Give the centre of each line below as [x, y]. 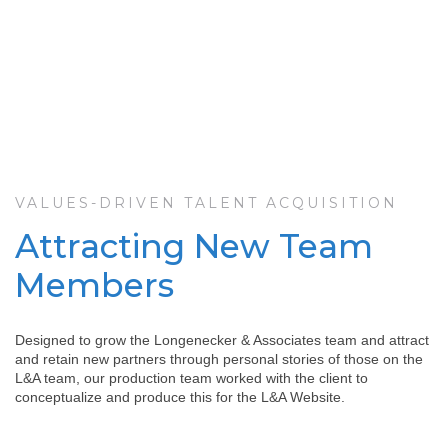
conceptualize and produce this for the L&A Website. [182, 396]
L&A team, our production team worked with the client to [191, 377]
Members [94, 284]
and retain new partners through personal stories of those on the [219, 358]
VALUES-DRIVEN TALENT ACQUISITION [206, 202]
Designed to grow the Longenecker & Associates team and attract [222, 339]
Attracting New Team [194, 245]
